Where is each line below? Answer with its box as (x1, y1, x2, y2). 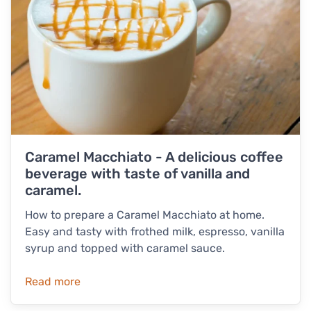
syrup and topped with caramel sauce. (25, 242, 225, 255)
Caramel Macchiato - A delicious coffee (25, 149, 283, 166)
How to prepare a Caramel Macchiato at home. (25, 208, 264, 222)
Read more (25, 275, 81, 289)
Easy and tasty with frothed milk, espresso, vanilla (25, 225, 285, 239)
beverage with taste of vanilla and (25, 165, 250, 183)
